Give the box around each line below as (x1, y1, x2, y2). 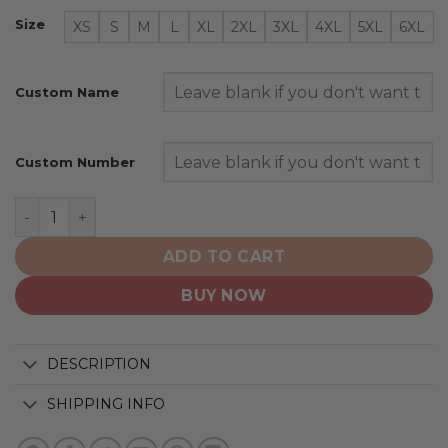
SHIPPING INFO (47, 395, 166, 414)
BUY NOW (181, 286, 267, 306)
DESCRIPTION (47, 355, 152, 374)
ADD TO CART (162, 247, 286, 267)
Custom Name (15, 84, 119, 101)
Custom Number (15, 154, 135, 171)
